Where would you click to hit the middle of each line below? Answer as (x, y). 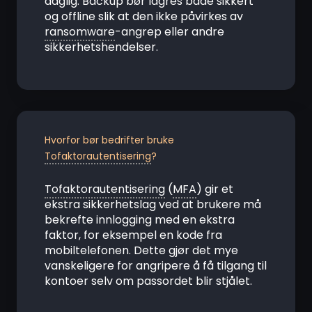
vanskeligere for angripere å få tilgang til (156, 266)
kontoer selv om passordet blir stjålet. (148, 281)
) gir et (215, 189)
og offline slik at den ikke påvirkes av (144, 16)
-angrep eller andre (170, 32)
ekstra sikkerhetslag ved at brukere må (153, 204)
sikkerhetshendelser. (101, 47)
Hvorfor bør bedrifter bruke (109, 140)
